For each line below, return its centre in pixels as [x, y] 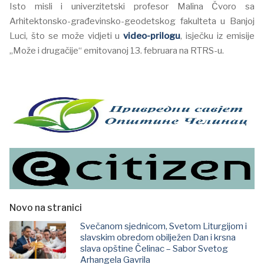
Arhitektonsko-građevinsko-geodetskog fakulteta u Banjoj [132, 22]
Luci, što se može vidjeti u [67, 36]
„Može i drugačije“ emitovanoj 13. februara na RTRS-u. [117, 51]
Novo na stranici [46, 208]
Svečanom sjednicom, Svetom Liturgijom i [164, 227]
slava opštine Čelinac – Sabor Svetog [154, 249]
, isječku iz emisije [218, 36]
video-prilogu [152, 36]
